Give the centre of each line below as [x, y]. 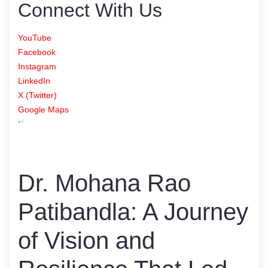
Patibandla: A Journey [133, 211]
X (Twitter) [37, 95]
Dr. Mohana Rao [104, 183]
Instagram [37, 66]
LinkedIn [34, 80]
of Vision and [86, 240]
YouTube [35, 37]
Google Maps [43, 109]
